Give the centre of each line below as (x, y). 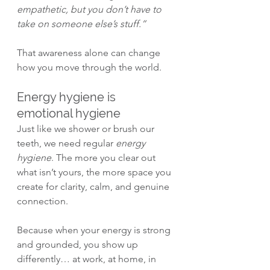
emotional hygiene (69, 114)
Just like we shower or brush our (87, 129)
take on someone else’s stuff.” (81, 24)
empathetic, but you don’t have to (90, 10)
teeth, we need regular (66, 143)
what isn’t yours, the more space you (95, 172)
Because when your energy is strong (95, 230)
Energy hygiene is (68, 97)
